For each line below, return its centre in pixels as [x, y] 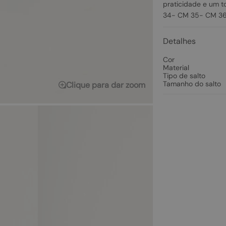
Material [176, 68]
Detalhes [179, 41]
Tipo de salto [184, 76]
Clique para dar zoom [105, 85]
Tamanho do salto [192, 84]
